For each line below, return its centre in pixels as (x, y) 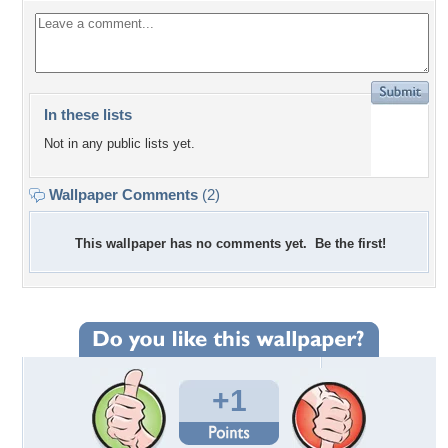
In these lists (88, 114)
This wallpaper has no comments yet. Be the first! (230, 243)
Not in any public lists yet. (119, 144)
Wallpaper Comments (123, 194)
